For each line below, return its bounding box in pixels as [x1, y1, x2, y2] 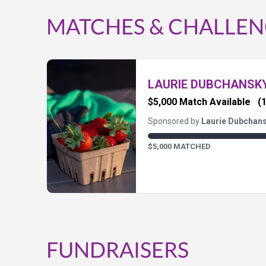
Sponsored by [148, 116, 201, 126]
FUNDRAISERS [46, 236, 189, 263]
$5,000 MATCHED [148, 142, 211, 151]
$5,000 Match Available [148, 96, 253, 108]
